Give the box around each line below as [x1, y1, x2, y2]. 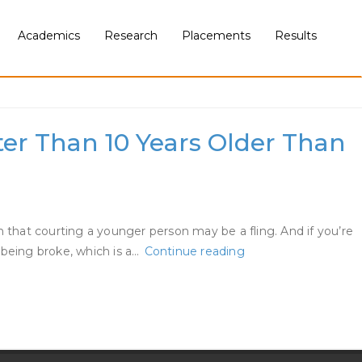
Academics [18, 28, 80, 44]
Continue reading [144, 244, 245, 259]
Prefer [243, 304, 281, 318]
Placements [182, 28, 250, 44]
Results [275, 28, 317, 44]
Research [104, 28, 158, 44]
